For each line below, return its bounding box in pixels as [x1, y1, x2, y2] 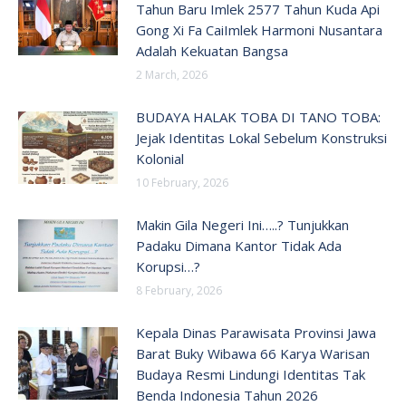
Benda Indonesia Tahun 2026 [136, 386, 318, 404]
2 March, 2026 [136, 67, 208, 82]
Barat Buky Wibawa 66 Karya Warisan [136, 344, 370, 362]
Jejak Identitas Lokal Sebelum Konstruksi [136, 129, 387, 147]
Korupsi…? [136, 257, 200, 275]
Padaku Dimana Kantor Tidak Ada [136, 237, 342, 255]
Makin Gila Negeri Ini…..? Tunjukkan [136, 216, 349, 234]
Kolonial [136, 150, 184, 168]
